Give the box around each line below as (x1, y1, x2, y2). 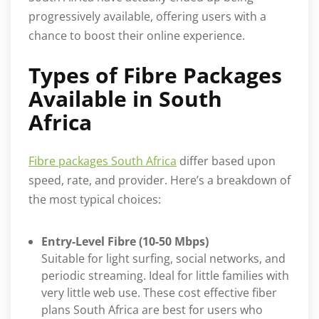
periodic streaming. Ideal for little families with (41, 268, 289, 284)
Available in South (28, 84, 222, 114)
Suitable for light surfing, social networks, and (41, 251, 286, 267)
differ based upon (177, 153, 276, 169)
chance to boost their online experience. (28, 28, 245, 44)
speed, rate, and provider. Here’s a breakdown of (28, 172, 291, 189)
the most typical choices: (28, 192, 161, 208)
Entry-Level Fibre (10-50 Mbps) (41, 234, 209, 250)
